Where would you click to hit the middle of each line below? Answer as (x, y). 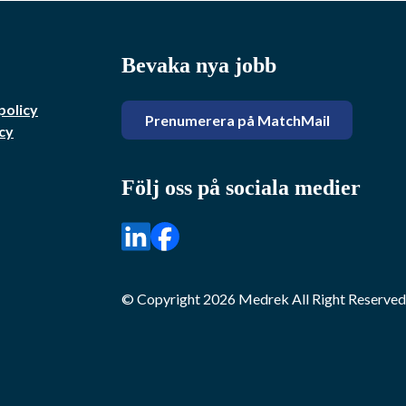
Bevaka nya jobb (199, 66)
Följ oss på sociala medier (241, 188)
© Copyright (162, 299)
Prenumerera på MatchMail (237, 120)
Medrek (264, 299)
